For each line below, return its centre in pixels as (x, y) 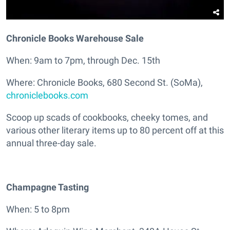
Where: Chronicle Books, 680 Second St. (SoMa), (104, 82)
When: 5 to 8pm (38, 209)
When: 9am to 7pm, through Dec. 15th (83, 60)
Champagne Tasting (47, 187)
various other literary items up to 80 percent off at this (115, 130)
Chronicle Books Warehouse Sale (75, 38)
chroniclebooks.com (47, 95)
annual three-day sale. (51, 143)
